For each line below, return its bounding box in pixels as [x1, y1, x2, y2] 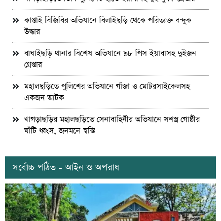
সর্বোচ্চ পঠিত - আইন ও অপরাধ [12, 161, 119, 174]
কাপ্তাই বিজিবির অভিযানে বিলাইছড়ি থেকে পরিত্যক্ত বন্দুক [24, 14, 191, 26]
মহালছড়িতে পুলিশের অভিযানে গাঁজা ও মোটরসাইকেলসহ [24, 80, 190, 92]
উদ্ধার [24, 26, 40, 37]
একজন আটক [24, 92, 64, 104]
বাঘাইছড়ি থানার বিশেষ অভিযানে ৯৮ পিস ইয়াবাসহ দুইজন [24, 47, 196, 59]
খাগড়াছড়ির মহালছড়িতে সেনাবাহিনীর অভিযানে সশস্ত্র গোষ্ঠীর [24, 113, 200, 125]
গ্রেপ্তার [24, 59, 42, 71]
